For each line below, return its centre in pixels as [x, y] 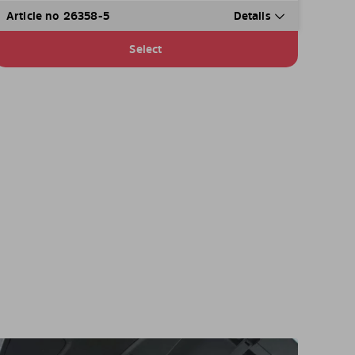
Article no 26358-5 [57, 16]
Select [146, 49]
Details [254, 16]
